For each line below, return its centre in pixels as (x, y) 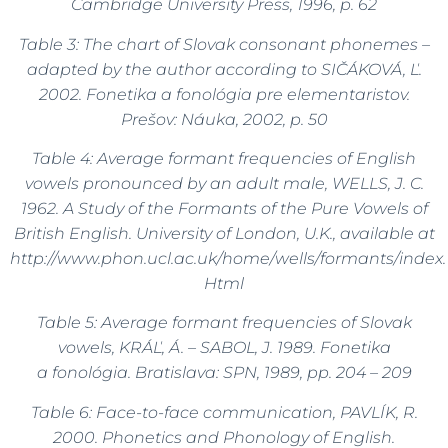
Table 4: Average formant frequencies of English (224, 158)
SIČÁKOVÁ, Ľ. (369, 69)
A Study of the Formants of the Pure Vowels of (245, 208)
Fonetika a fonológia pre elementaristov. (247, 94)
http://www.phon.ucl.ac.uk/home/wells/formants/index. (228, 258)
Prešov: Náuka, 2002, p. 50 (224, 119)
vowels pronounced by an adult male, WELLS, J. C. (224, 183)
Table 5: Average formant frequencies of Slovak (224, 323)
